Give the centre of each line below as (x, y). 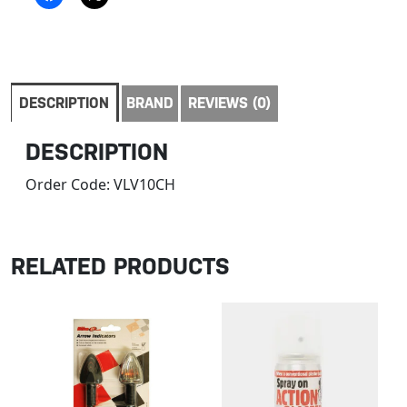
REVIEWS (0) (229, 103)
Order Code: (69, 184)
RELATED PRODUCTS (120, 267)
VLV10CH (144, 184)
